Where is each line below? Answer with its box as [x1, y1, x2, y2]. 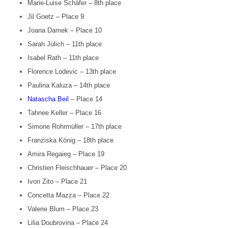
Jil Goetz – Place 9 [27, 13, 84, 21]
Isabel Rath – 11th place [27, 54, 99, 62]
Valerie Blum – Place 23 [27, 205, 98, 213]
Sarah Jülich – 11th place [27, 40, 102, 48]
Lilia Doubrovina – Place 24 [27, 219, 108, 227]
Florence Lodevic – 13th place [27, 68, 116, 76]
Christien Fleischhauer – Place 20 [27, 164, 127, 172]
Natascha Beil [27, 95, 69, 103]
